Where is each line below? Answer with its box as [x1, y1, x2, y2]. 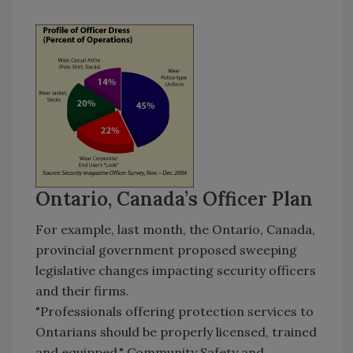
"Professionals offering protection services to [35, 303, 314, 319]
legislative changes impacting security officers [35, 262, 316, 278]
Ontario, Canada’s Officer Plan [35, 186, 313, 211]
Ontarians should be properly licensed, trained [35, 323, 317, 340]
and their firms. [35, 282, 129, 299]
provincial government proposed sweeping [35, 241, 297, 258]
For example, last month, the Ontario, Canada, [35, 221, 315, 237]
